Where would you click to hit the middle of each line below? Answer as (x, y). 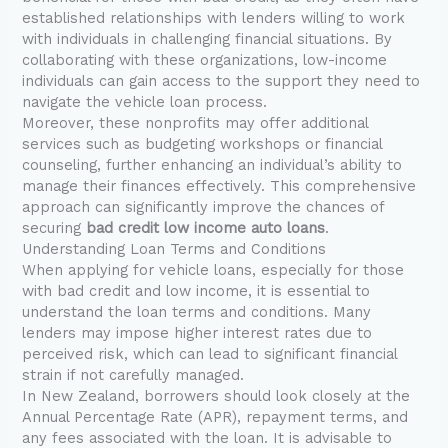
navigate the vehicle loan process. (145, 102)
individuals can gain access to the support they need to (221, 81)
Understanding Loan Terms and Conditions (174, 249)
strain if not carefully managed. (133, 375)
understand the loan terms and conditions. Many (197, 312)
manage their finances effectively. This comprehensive (219, 186)
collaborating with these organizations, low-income (205, 60)
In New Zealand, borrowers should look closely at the (216, 396)
